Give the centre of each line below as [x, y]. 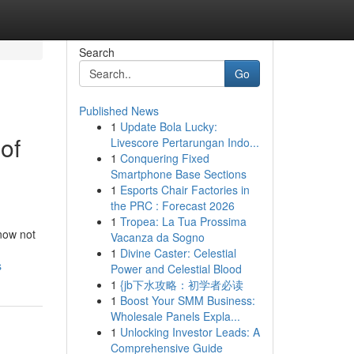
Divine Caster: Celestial [178, 253]
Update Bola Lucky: [168, 126]
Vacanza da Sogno [157, 237]
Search [96, 52]
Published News [119, 111]
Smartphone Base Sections [178, 174]
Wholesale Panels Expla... [175, 316]
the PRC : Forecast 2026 [172, 205]
